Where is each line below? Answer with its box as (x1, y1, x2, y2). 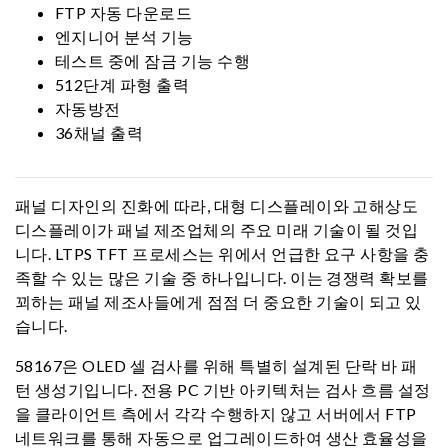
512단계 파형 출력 (55, 75, 190, 94)
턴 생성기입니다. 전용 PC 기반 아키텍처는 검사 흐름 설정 (15, 380, 431, 399)
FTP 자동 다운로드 (55, 3, 193, 22)
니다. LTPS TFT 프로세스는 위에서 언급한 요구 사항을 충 (15, 244, 430, 263)
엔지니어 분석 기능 (55, 27, 194, 46)
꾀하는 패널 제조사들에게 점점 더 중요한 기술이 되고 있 (15, 292, 422, 311)
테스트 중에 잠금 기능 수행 (55, 51, 251, 70)
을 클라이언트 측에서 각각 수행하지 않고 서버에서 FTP (15, 404, 417, 423)
